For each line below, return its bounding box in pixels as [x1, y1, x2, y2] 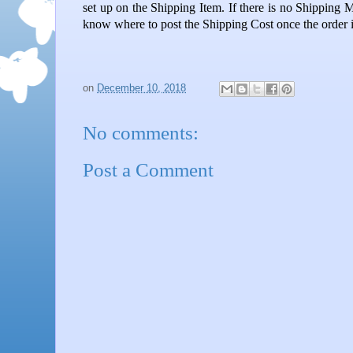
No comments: [83, 121, 199, 143]
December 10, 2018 [97, 81, 186, 94]
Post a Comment [83, 159, 214, 181]
